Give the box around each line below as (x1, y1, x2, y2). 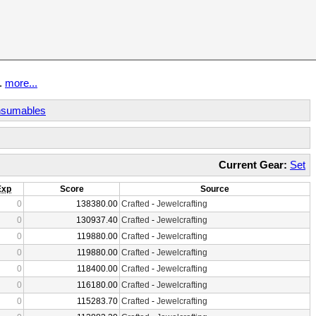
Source (200, 183, 229, 194)
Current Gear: (219, 159, 287, 171)
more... (5, 77, 37, 89)
